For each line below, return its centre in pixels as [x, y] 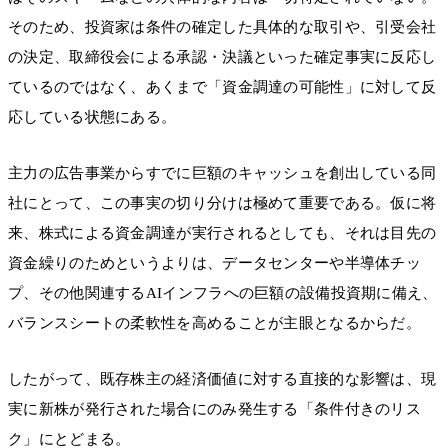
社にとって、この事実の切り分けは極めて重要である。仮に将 [222, 203]
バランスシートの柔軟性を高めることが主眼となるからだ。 [215, 323]
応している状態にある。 [92, 116]
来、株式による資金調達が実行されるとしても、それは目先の [222, 233]
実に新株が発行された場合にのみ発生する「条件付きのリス [215, 409]
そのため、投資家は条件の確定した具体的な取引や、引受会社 [222, 26]
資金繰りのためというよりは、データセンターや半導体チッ [215, 263]
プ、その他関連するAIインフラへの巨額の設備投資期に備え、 [223, 293]
